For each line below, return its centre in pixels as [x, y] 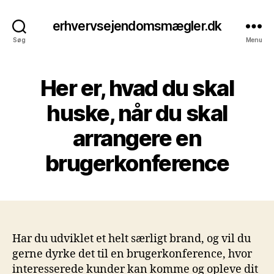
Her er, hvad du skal [137, 88]
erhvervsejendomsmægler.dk [137, 26]
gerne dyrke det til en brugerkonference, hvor [132, 254]
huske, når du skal [137, 113]
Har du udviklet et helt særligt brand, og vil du [131, 239]
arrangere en [137, 138]
